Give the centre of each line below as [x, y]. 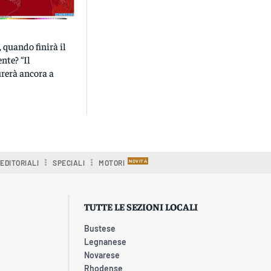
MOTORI [112, 162]
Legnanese [105, 241]
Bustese [100, 228]
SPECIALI [69, 162]
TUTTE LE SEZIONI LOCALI [141, 206]
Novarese [102, 255]
